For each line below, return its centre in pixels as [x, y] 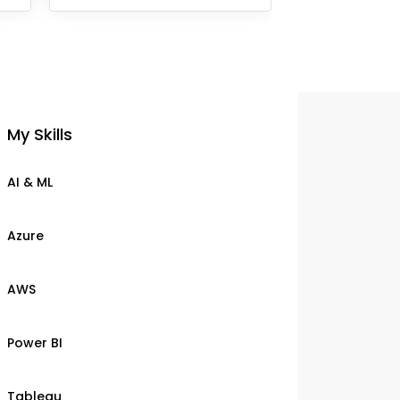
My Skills [40, 134]
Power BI [35, 343]
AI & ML [30, 182]
